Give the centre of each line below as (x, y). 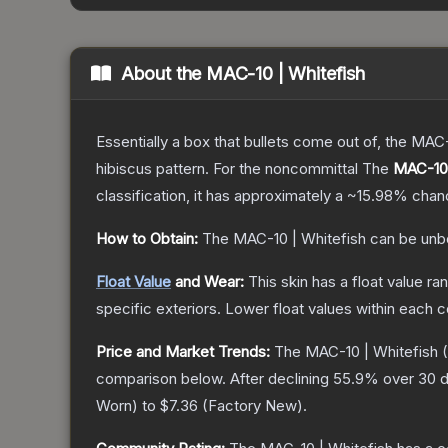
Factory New (252, 406)
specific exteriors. (158, 309)
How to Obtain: (147, 239)
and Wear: (207, 282)
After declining (281, 379)
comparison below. (161, 379)
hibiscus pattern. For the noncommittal (227, 169)
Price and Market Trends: (183, 352)
